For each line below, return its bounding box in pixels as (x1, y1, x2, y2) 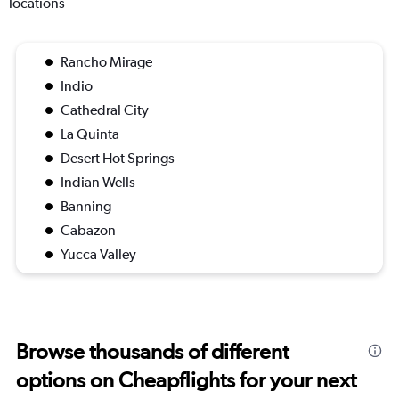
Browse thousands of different (16, 338, 289, 365)
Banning (61, 198, 111, 216)
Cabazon (61, 222, 116, 240)
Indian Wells (61, 174, 135, 191)
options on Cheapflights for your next (16, 367, 356, 394)
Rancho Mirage (61, 53, 152, 71)
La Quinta (61, 126, 119, 143)
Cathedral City (61, 102, 149, 119)
